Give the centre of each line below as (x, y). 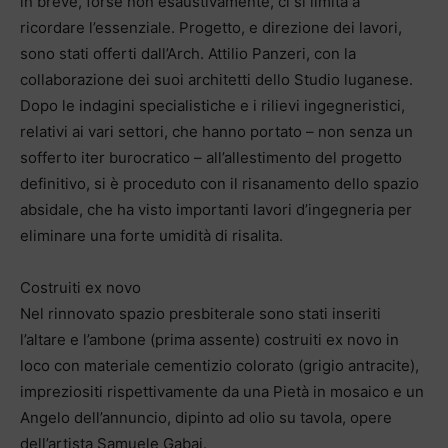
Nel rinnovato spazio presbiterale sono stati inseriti (200, 313)
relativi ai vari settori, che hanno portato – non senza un (216, 131)
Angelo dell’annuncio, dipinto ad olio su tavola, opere (206, 417)
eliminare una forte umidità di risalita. (151, 235)
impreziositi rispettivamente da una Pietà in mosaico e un (222, 391)
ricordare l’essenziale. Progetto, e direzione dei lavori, (211, 27)
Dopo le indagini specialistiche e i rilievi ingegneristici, (212, 105)
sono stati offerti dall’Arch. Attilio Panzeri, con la (188, 53)
